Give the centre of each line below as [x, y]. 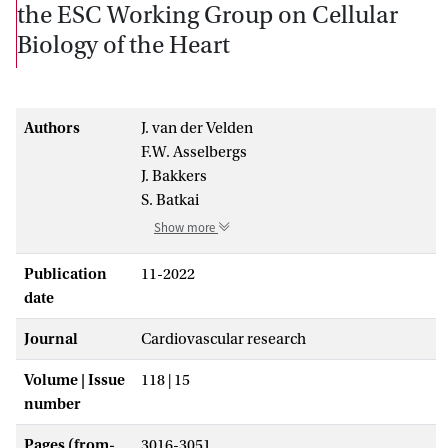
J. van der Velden [197, 127]
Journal [51, 338]
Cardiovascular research [223, 338]
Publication [65, 273]
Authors [52, 127]
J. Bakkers [174, 175]
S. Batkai [170, 199]
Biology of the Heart [123, 44]
